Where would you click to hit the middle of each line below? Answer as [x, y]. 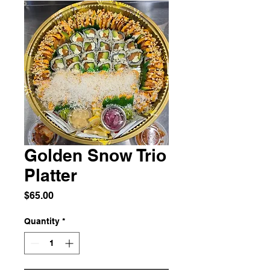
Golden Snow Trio [95, 155]
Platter [51, 175]
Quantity [42, 221]
